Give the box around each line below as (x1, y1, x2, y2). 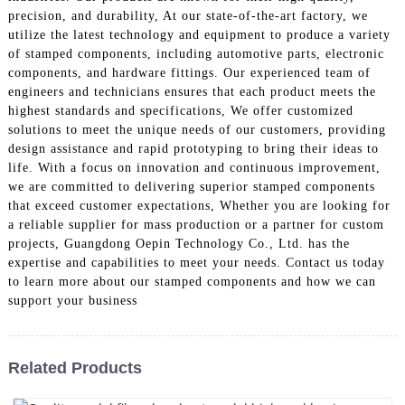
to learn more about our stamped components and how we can (7, 274, 376, 288)
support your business (7, 293, 137, 307)
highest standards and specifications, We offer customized (7, 103, 353, 118)
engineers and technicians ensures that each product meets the (7, 84, 376, 99)
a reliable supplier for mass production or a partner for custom (7, 217, 384, 231)
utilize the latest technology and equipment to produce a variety (7, 27, 391, 42)
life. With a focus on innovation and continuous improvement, (7, 160, 381, 174)
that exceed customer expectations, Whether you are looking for (7, 198, 391, 212)
